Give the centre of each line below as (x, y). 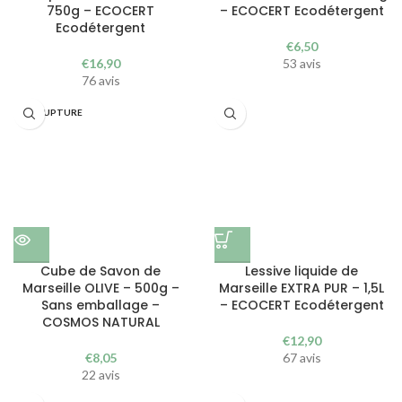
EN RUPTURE (52, 112)
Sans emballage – (100, 305)
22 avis (100, 375)
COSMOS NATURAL (100, 322)
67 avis (301, 358)
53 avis (301, 63)
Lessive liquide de (301, 271)
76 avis (100, 80)
